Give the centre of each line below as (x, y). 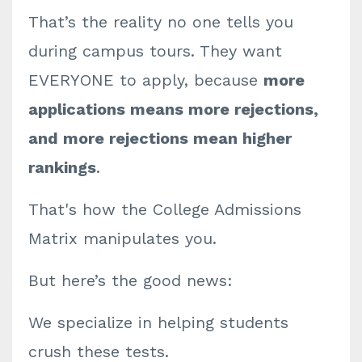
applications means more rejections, (173, 109)
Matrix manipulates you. (122, 238)
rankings (62, 167)
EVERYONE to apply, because (146, 80)
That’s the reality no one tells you (161, 22)
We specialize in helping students (158, 322)
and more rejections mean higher (160, 138)
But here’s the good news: (130, 280)
